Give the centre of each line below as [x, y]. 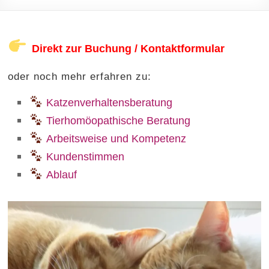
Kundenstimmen [86, 157]
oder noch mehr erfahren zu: [80, 77]
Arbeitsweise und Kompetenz [116, 139]
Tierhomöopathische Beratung [119, 121]
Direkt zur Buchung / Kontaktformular [128, 49]
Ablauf [62, 175]
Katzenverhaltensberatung [110, 103]
